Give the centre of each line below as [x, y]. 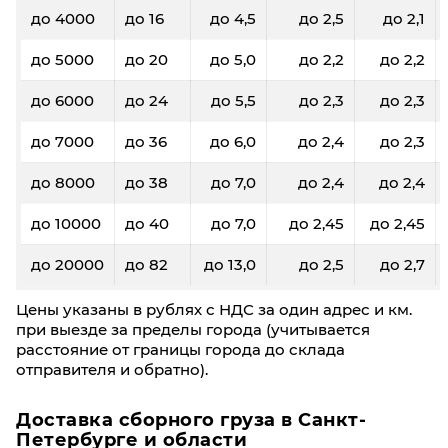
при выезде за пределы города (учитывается [193, 329]
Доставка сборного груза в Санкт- [191, 420]
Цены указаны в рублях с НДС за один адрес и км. [214, 309]
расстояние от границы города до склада [180, 349]
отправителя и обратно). [112, 369]
